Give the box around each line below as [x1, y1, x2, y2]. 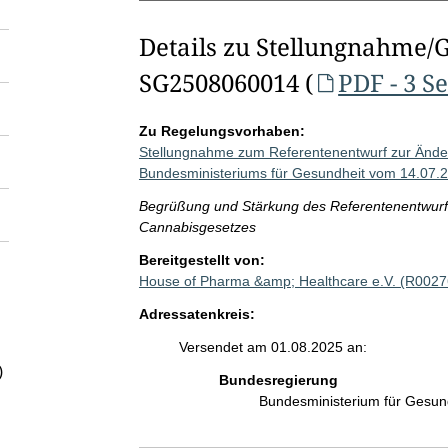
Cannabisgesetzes [138, 219, 256, 235]
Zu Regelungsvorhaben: [138, 123, 305, 139]
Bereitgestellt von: [138, 252, 265, 268]
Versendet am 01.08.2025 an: [178, 339, 367, 355]
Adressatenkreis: [138, 306, 255, 322]
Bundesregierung [218, 372, 338, 388]
